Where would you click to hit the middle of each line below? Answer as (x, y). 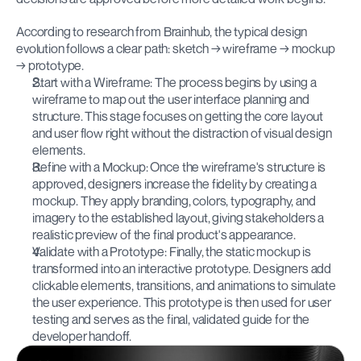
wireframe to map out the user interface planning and (171, 100)
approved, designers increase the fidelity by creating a (175, 184)
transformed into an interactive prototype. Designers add (182, 269)
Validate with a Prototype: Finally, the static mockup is (172, 252)
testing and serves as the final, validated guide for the (171, 320)
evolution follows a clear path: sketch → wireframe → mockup (176, 49)
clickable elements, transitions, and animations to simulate (184, 286)
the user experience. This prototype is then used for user (182, 303)
